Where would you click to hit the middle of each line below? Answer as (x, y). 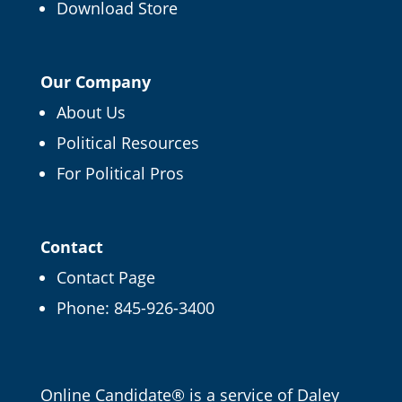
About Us (91, 112)
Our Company (95, 81)
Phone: (85, 307)
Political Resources (127, 142)
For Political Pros (120, 173)
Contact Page (105, 277)
